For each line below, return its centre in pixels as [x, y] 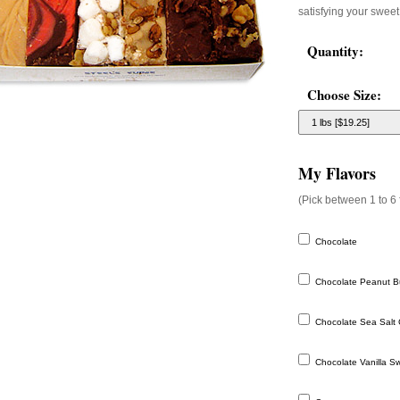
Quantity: [335, 51]
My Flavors [337, 174]
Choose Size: [344, 95]
